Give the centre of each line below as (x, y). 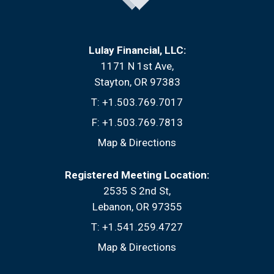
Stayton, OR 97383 (137, 82)
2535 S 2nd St (136, 191)
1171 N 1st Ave (136, 66)
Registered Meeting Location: (137, 175)
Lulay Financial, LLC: (137, 50)
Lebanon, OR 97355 (137, 206)
